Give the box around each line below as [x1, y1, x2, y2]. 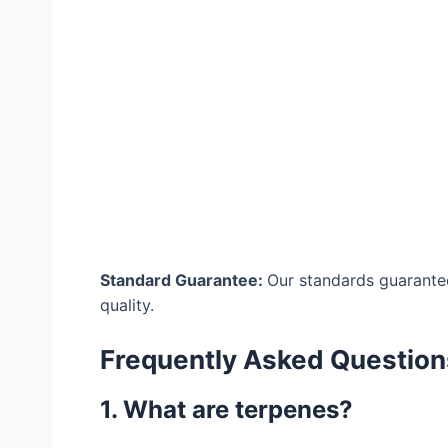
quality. [100, 294, 154, 315]
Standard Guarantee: [100, 269, 267, 290]
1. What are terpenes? [100, 395, 353, 425]
